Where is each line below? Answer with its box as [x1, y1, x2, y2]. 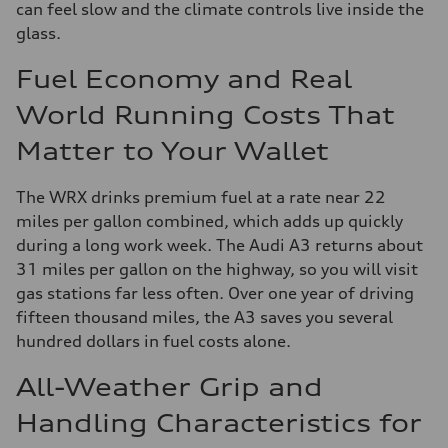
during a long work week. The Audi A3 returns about [16, 235, 423, 255]
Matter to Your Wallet [16, 136, 329, 166]
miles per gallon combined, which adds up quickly [16, 211, 403, 231]
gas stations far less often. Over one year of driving [16, 283, 414, 303]
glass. [16, 23, 61, 43]
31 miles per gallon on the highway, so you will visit [16, 259, 418, 279]
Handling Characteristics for [16, 408, 422, 438]
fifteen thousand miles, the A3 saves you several [16, 307, 393, 327]
